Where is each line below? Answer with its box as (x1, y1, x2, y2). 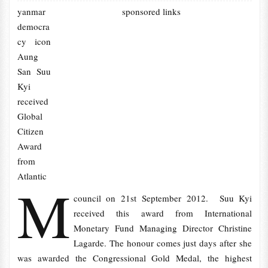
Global (17, 110, 42, 122)
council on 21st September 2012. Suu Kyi (73, 192, 252, 204)
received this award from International (73, 207, 252, 219)
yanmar (17, 5, 45, 17)
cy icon (17, 35, 51, 47)
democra (17, 20, 50, 32)
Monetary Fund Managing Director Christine (73, 222, 252, 234)
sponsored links (122, 5, 181, 17)
